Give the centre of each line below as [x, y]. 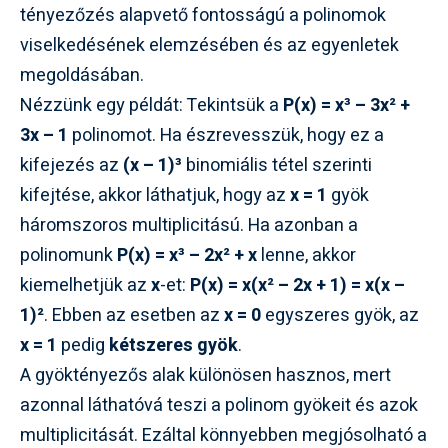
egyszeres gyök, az [340, 315]
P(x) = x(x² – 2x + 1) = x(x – [297, 285]
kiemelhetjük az [85, 285]
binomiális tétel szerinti [277, 165]
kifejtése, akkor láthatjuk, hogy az [155, 195]
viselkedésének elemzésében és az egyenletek [209, 45]
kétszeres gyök [173, 345]
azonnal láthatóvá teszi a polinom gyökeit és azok [219, 405]
